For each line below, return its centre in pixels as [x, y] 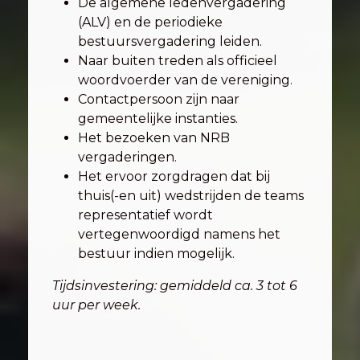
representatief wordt [145, 215]
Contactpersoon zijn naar [159, 99]
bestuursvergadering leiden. [170, 41]
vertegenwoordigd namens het [179, 234]
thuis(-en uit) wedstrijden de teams [191, 196]
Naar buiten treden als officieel [178, 61]
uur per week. [96, 305]
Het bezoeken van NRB [154, 138]
